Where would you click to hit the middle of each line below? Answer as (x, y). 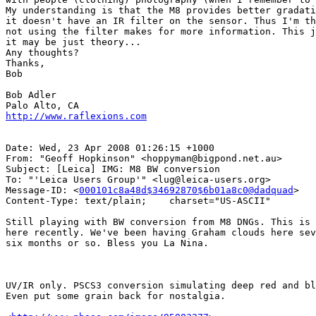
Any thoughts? (42, 53)
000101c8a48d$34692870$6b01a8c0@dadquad (186, 190)
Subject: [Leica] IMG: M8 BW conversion (113, 169)
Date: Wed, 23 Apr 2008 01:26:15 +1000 (110, 148)
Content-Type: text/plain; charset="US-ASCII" (138, 201)
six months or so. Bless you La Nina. (107, 243)
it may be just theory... (73, 42)
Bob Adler (31, 95)
